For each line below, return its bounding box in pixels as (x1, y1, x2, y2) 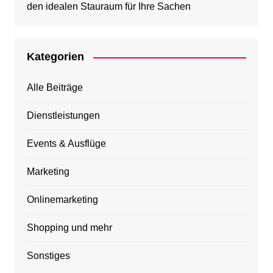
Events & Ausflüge (26, 138, 106, 149)
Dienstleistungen (26, 110, 100, 121)
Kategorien (26, 51, 84, 63)
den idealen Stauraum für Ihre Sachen (26, 1, 191, 12)
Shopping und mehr (26, 222, 112, 233)
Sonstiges (26, 250, 70, 261)
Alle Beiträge (26, 82, 83, 93)
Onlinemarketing (26, 194, 98, 205)
